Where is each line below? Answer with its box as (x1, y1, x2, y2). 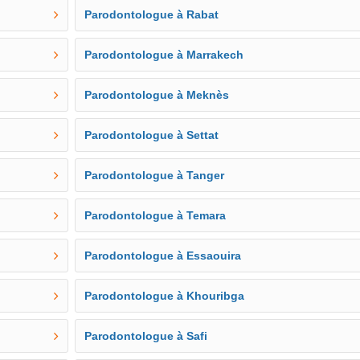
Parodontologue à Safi (84, 329, 208, 342)
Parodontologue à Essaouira (84, 249, 242, 262)
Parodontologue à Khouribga (84, 289, 245, 302)
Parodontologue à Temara (84, 209, 227, 222)
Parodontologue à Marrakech (84, 48, 244, 61)
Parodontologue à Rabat (84, 8, 219, 21)
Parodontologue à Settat (84, 129, 219, 141)
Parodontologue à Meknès (84, 88, 230, 101)
